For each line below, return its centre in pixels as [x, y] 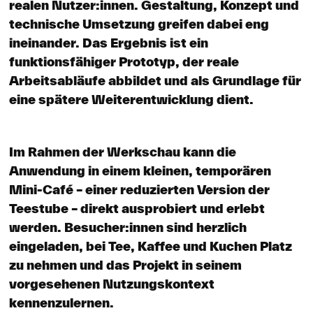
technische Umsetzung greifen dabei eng [139, 24]
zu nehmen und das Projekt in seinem [125, 265]
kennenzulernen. [61, 303]
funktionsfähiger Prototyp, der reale [124, 61]
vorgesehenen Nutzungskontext [111, 284]
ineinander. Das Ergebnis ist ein [108, 43]
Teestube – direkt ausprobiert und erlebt [137, 208]
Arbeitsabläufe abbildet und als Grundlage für [155, 80]
